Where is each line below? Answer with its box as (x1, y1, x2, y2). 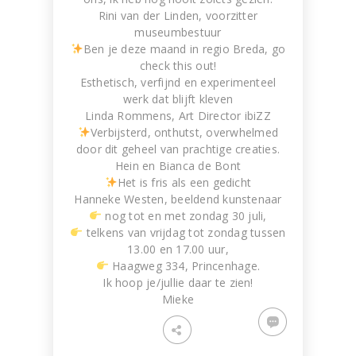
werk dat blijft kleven (122, 91, 234, 106)
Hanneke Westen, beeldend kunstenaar (74, 192, 282, 207)
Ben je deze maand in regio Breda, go (83, 41, 286, 56)
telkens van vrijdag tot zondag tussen (83, 225, 286, 240)
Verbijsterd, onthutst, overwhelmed (90, 125, 279, 140)
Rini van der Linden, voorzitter (98, 8, 258, 23)
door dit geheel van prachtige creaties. (75, 141, 281, 157)
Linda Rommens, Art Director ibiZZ (85, 108, 271, 123)
